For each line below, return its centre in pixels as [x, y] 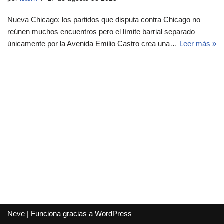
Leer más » [198, 44]
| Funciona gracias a [60, 214]
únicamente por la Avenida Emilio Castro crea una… [93, 44]
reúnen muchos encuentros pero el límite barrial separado [101, 32]
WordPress [113, 214]
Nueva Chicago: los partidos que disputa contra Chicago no [104, 20]
